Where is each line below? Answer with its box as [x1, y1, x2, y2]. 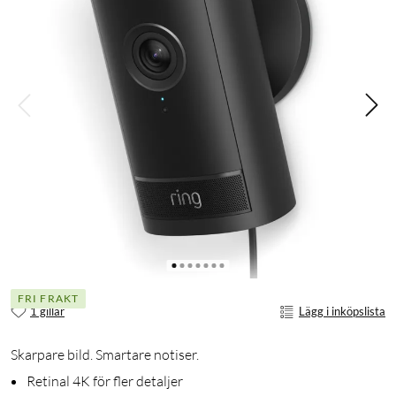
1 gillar [30, 304, 65, 319]
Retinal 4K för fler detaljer [27, 371, 183, 390]
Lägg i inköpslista [299, 304, 385, 319]
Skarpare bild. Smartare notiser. [11, 345, 199, 363]
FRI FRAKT [18, 292, 79, 306]
